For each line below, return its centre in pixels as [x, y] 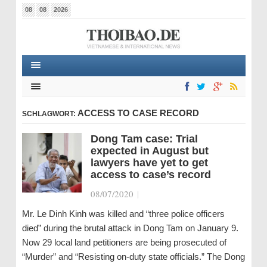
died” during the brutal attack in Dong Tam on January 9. [130, 228]
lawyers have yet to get [149, 163]
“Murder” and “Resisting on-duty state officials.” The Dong [133, 257]
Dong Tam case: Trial [144, 139]
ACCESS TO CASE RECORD [138, 113]
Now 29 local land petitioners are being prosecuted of [124, 242]
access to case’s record [150, 175]
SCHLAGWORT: [49, 114]
